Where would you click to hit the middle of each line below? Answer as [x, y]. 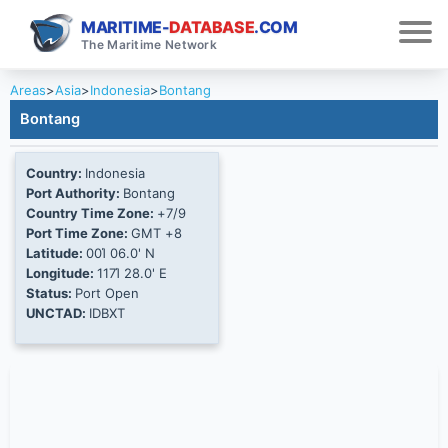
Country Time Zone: [91, 213]
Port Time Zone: [78, 233]
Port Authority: [74, 193]
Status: [50, 293]
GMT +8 [156, 233]
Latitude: [56, 253]
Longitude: [61, 273]
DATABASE [212, 26]
